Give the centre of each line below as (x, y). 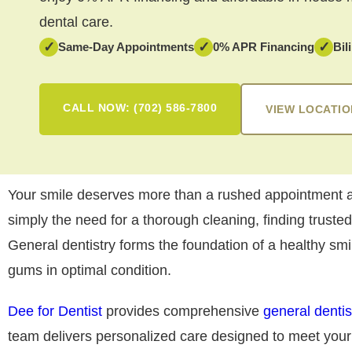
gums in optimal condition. (90, 271)
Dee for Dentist (55, 312)
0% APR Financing (264, 47)
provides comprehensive (181, 312)
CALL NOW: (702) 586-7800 (140, 108)
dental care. (76, 22)
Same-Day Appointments (126, 47)
